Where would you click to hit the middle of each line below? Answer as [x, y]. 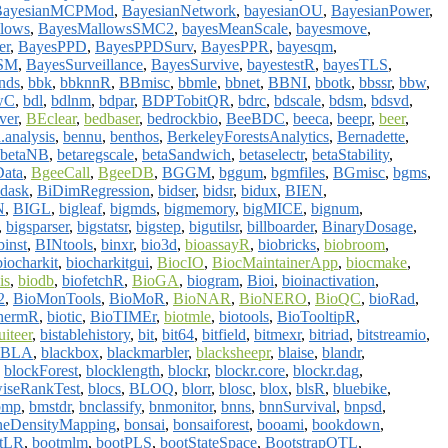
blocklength [123, 370]
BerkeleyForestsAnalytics [248, 136]
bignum [335, 208]
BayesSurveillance [84, 64]
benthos [134, 136]
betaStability [350, 154]
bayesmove [331, 28]
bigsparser [37, 226]
